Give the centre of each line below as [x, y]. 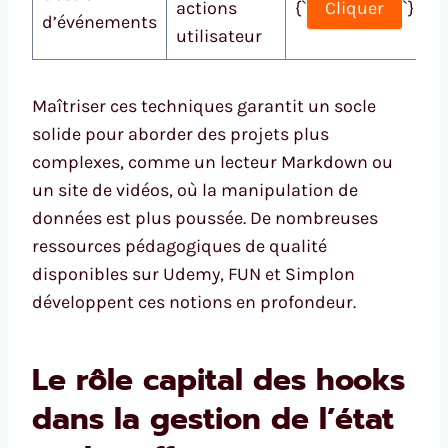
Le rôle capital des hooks [218, 379]
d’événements [99, 21]
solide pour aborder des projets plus [180, 133]
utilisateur [219, 35]
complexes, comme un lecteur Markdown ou [212, 161]
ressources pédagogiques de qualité [179, 245]
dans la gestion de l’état [213, 418]
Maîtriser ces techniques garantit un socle [204, 105]
